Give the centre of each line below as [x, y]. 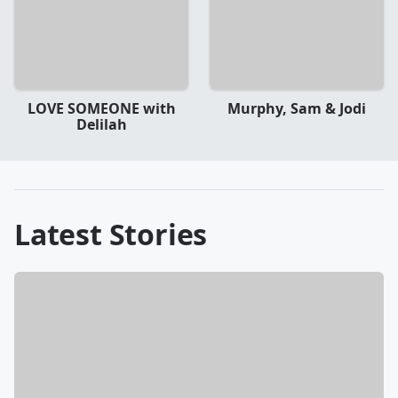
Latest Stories [111, 234]
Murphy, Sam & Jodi [297, 108]
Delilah [101, 124]
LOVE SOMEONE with [101, 108]
